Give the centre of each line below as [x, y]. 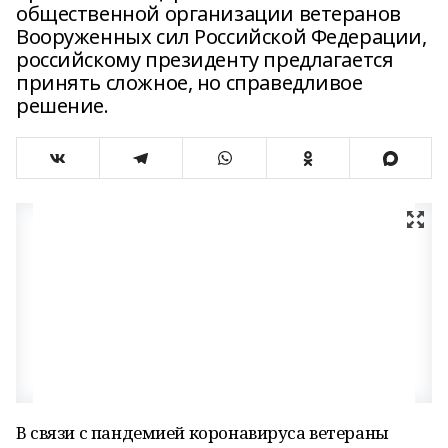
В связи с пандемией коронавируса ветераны [202, 432]
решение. [62, 105]
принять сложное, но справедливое [189, 82]
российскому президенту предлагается [205, 59]
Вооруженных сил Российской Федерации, [221, 36]
